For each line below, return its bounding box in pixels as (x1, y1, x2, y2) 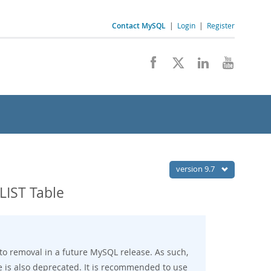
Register (207, 21, 235, 30)
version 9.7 (176, 163, 217, 174)
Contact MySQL (112, 21, 166, 31)
